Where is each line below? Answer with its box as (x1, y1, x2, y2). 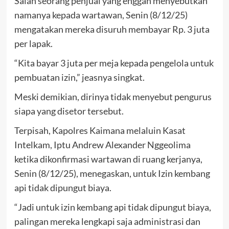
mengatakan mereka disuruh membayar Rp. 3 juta (14, 24, 210, 35)
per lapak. (14, 38, 53, 50)
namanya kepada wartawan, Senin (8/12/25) (14, 9, 188, 21)
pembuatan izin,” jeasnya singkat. (14, 72, 145, 83)
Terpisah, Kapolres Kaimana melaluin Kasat (14, 125, 186, 136)
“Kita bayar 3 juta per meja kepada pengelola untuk (14, 57, 214, 69)
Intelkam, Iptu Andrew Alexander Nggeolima (14, 139, 191, 151)
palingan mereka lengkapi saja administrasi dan (14, 216, 200, 227)
